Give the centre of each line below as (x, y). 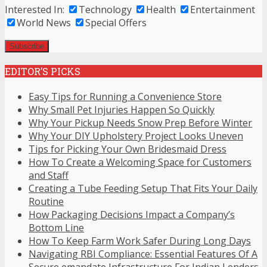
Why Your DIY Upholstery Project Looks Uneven (136, 136)
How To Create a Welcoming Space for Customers (140, 162)
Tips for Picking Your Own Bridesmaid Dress (128, 149)
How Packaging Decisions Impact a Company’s (132, 215)
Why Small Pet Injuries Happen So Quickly (122, 110)
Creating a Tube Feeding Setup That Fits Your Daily (143, 189)
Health (161, 9)
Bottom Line (56, 228)
